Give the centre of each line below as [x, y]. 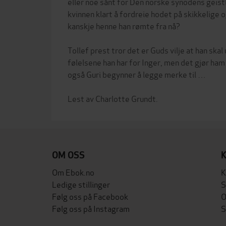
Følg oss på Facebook [90, 196]
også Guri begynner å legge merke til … [137, 74]
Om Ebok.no [73, 172]
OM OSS [68, 155]
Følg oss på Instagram [91, 208]
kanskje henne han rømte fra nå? [124, 25]
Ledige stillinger [81, 184]
